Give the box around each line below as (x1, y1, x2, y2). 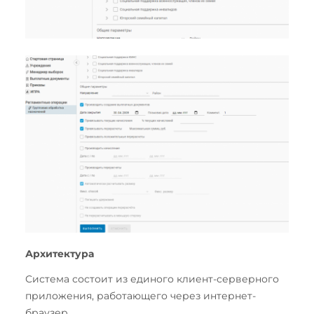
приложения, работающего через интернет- (25, 289, 256, 303)
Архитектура (25, 247, 94, 261)
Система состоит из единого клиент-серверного (25, 273, 279, 286)
